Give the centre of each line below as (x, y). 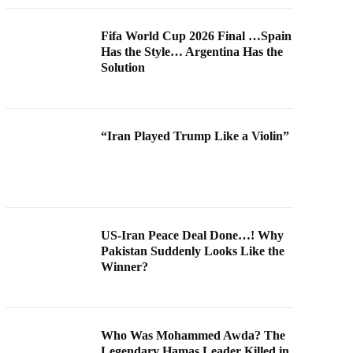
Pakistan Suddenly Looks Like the (193, 251)
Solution (123, 67)
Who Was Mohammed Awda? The (193, 335)
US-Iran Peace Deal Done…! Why (193, 236)
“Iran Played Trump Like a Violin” (195, 136)
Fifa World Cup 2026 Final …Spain (197, 35)
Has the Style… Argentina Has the (192, 51)
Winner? (125, 267)
